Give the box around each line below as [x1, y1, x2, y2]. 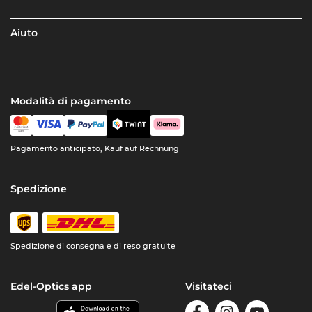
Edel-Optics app [10, 280, 93, 293]
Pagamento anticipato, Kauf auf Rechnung [10, 143, 180, 154]
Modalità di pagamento [10, 95, 132, 108]
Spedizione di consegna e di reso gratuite [10, 241, 176, 251]
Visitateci [185, 280, 232, 293]
